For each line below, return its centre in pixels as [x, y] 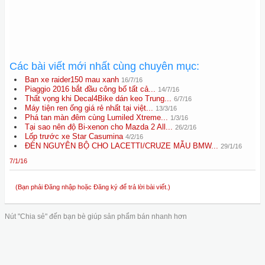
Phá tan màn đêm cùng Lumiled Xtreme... [96, 117]
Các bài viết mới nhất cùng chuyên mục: [104, 66]
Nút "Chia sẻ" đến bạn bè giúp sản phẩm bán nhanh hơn [96, 216]
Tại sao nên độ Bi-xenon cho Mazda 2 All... [99, 127]
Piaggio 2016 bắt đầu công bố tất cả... [90, 89]
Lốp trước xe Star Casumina [74, 136]
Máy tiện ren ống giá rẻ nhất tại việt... [89, 108]
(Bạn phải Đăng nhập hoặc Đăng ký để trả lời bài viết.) [93, 187]
